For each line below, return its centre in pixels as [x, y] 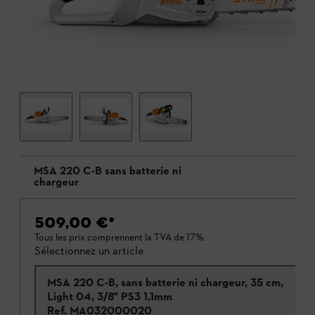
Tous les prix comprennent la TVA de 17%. [120, 238]
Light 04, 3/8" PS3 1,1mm [110, 297]
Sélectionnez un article [89, 251]
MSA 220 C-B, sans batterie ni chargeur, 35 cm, [165, 283]
